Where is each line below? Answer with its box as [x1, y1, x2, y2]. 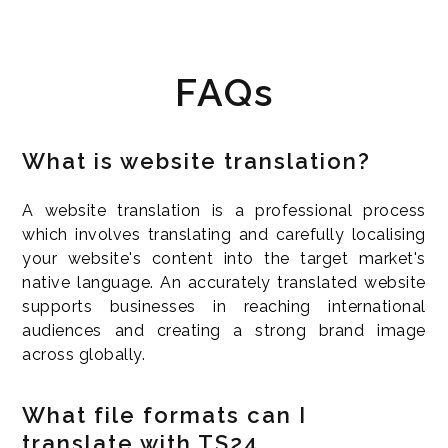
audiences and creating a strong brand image [22, 320, 426, 340]
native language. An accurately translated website [22, 272, 426, 292]
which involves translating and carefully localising [22, 224, 426, 244]
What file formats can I [22, 401, 308, 428]
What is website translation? [22, 147, 372, 174]
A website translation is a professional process [22, 200, 426, 220]
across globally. [22, 344, 146, 364]
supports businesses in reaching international [22, 296, 426, 316]
